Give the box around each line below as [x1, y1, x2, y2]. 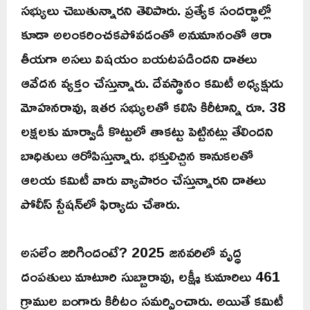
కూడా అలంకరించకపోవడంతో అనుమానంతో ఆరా [21, 19, 272, 48]
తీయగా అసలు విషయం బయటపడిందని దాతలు [21, 44, 257, 72]
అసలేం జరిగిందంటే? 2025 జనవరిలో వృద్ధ [21, 237, 241, 266]
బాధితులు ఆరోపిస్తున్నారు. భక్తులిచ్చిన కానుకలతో [21, 140, 253, 169]
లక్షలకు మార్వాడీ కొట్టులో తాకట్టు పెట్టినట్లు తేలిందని [21, 116, 273, 145]
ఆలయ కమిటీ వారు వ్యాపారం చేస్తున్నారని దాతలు [21, 165, 266, 193]
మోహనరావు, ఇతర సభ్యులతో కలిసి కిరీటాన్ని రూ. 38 [21, 92, 286, 120]
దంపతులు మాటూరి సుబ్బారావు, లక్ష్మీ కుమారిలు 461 [21, 262, 280, 290]
